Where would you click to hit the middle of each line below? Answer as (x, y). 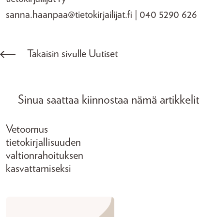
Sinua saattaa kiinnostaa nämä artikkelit (108, 100)
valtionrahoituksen (45, 156)
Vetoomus (27, 130)
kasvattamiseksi (39, 169)
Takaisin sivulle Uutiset (72, 54)
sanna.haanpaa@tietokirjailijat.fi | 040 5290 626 (101, 15)
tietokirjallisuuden (43, 143)
